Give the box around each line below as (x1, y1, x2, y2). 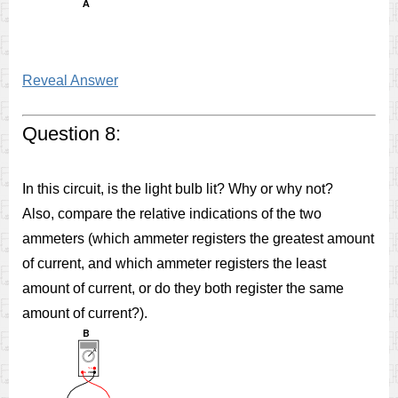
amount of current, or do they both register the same (22, 281, 344, 296)
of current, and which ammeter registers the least (22, 256, 326, 271)
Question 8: (22, 123, 121, 145)
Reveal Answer (22, 73, 118, 88)
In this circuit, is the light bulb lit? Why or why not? (22, 181, 333, 196)
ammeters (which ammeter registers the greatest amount (22, 231, 374, 246)
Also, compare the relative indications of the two (22, 206, 322, 221)
